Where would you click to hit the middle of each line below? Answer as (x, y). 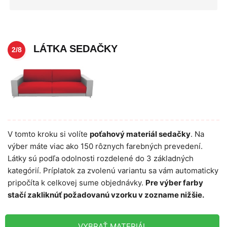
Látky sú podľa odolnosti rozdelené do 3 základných (101, 158)
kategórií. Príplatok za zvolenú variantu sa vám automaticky (113, 170)
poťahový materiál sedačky (140, 134)
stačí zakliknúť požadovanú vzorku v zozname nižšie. (106, 195)
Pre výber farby (174, 182)
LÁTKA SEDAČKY (74, 49)
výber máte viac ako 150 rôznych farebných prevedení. (105, 146)
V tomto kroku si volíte (49, 134)
